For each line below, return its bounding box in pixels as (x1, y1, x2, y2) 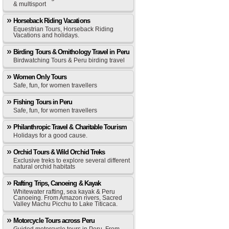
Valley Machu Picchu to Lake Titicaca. (13, 200, 118, 208)
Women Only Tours (13, 73, 67, 81)
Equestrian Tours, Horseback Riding (13, 26, 113, 33)
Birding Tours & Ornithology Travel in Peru (13, 48, 129, 56)
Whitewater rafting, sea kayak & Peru (13, 188, 115, 195)
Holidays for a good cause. (13, 132, 87, 139)
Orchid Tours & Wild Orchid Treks (13, 148, 105, 156)
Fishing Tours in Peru (13, 98, 73, 106)
